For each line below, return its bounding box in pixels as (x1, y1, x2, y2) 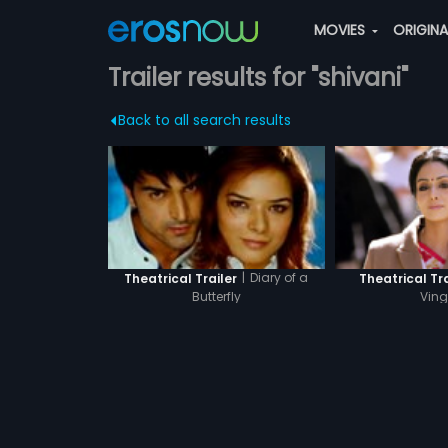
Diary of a (250, 269, 309, 287)
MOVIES (313, 20, 369, 40)
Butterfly (191, 287, 241, 305)
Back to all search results (117, 110, 291, 130)
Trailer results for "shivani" (107, 61, 408, 94)
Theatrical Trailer (124, 269, 238, 287)
